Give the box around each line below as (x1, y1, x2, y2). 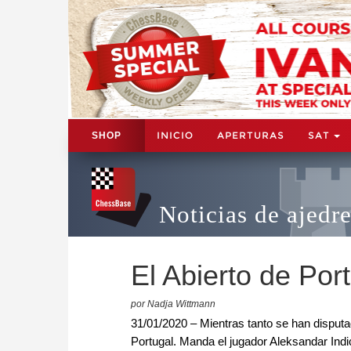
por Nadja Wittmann (131, 298, 215, 309)
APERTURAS (217, 128, 284, 141)
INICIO (157, 128, 194, 141)
